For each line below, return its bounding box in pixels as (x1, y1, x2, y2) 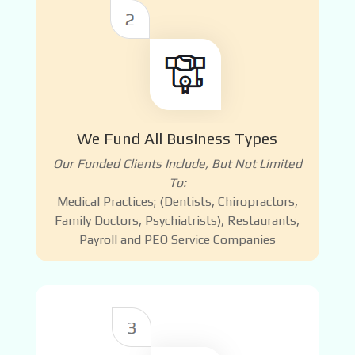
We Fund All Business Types (77, 128, 278, 147)
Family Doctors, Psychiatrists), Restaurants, (55, 212, 300, 228)
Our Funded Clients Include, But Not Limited (52, 155, 302, 171)
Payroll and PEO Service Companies (78, 231, 276, 247)
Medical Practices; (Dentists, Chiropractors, (56, 193, 298, 209)
